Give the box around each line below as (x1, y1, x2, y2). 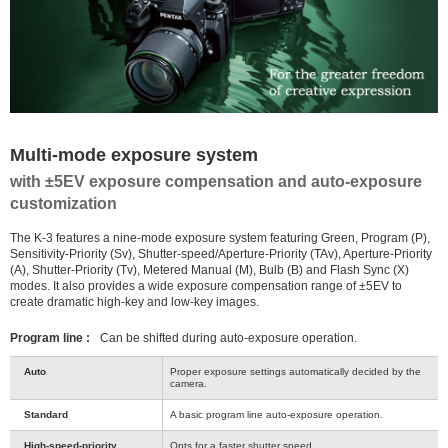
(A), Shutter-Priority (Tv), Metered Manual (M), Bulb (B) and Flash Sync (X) (10, 263, 409, 278)
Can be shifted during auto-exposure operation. (100, 331, 357, 346)
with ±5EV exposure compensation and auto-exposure (10, 173, 422, 191)
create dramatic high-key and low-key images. (10, 295, 259, 310)
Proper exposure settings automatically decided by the (170, 366, 421, 378)
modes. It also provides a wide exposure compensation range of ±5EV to (10, 279, 402, 294)
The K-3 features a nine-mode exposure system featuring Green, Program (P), (10, 231, 430, 246)
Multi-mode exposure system (10, 145, 258, 166)
